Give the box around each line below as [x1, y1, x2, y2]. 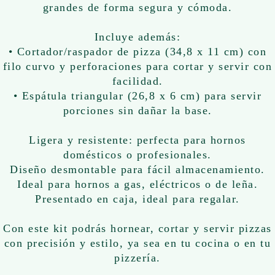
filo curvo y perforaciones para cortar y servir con [2, 60, 273, 73]
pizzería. [114, 252, 161, 265]
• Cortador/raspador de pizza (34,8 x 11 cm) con [8, 45, 267, 58]
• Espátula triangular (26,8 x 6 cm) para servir [13, 90, 262, 103]
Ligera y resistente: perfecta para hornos [29, 134, 246, 147]
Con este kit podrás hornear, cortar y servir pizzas [3, 222, 272, 235]
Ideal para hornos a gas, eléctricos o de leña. [17, 178, 258, 191]
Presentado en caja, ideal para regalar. [35, 193, 240, 206]
